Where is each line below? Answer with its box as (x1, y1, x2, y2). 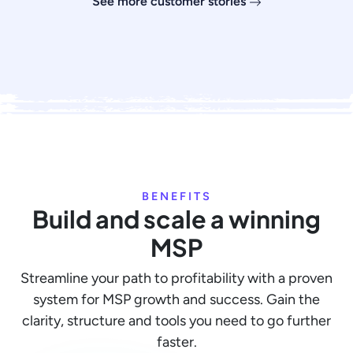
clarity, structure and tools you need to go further (22, 312, 331, 330)
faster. (156, 333, 197, 351)
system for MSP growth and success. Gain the (33, 291, 320, 309)
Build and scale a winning (32, 203, 321, 235)
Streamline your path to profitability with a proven (20, 269, 333, 288)
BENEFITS (141, 189, 212, 204)
